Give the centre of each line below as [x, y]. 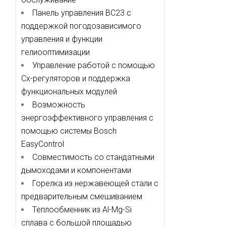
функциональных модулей [69, 92]
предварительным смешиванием [81, 196]
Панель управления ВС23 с [81, 13]
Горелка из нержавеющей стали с [95, 183]
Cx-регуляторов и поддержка [75, 78]
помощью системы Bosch [69, 131]
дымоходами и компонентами [76, 170]
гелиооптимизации [55, 52]
